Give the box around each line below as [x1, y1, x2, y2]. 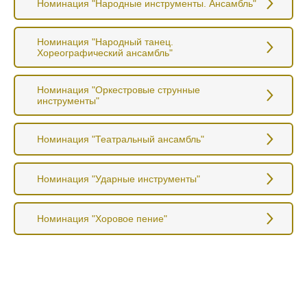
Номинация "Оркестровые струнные [37, 84, 200, 95]
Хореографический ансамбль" [37, 47, 173, 58]
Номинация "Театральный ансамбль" [37, 133, 204, 145]
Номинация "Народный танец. [37, 36, 173, 47]
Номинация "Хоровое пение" [37, 212, 167, 224]
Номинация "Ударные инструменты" [37, 173, 200, 184]
